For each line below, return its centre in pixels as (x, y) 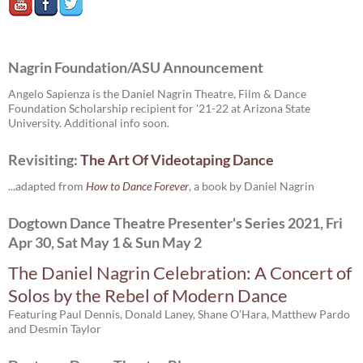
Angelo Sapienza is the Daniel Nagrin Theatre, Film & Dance (157, 94)
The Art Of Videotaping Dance (177, 160)
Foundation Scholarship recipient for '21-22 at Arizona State (159, 108)
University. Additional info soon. (89, 123)
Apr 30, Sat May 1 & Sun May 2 (105, 242)
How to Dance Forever (137, 186)
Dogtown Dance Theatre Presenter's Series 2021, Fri (175, 223)
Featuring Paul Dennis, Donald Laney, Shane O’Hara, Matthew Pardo (179, 314)
